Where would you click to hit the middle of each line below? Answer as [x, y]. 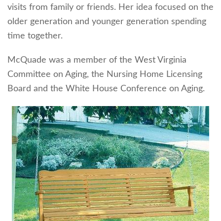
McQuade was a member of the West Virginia [97, 60]
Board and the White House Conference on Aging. [106, 89]
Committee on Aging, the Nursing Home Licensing [105, 74]
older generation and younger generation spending [107, 21]
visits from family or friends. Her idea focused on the [110, 7]
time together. [35, 36]
